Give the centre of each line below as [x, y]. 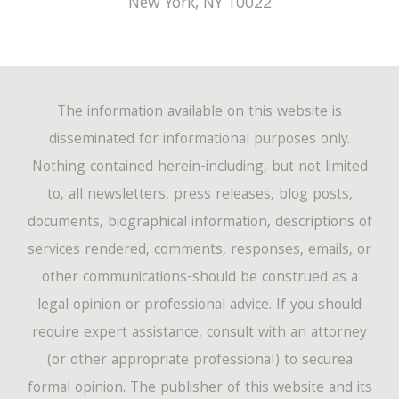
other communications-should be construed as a [199, 279]
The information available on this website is [199, 113]
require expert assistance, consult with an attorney [199, 334]
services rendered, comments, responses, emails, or [199, 251]
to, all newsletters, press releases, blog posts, [199, 196]
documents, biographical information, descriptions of [199, 224]
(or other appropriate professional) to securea [199, 362]
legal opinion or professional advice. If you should [199, 306]
